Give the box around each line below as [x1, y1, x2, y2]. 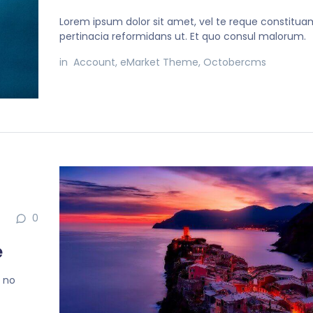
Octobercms [203, 54, 267, 69]
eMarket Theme [120, 54, 199, 69]
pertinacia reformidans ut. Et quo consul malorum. [59, 29, 307, 43]
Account [73, 54, 116, 69]
